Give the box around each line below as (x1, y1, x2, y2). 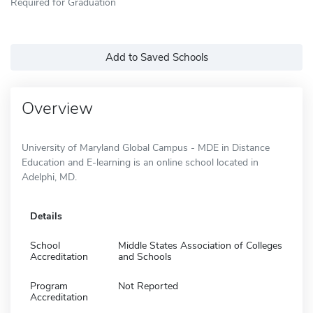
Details (30, 209, 62, 223)
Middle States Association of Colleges (118, 238, 282, 252)
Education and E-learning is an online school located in (22, 155, 259, 169)
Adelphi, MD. (22, 170, 77, 184)
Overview (22, 96, 93, 119)
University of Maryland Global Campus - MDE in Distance (22, 140, 270, 154)
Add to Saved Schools (105, 50, 208, 64)
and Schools (118, 249, 172, 263)
